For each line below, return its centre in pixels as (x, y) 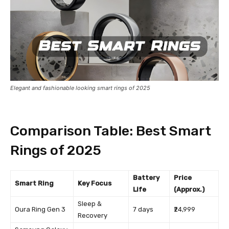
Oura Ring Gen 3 (40, 209)
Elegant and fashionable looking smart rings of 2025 (80, 88)
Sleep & (90, 203)
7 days (143, 209)
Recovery (93, 215)
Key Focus (95, 183)
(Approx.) (189, 189)
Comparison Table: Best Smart (111, 131)
